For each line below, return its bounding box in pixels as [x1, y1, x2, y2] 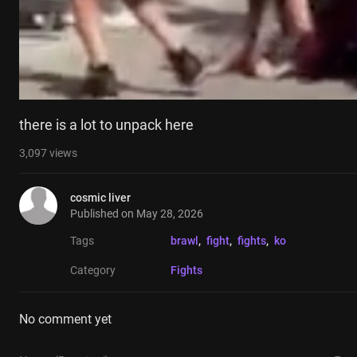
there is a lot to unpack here [19, 116, 194, 134]
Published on [70, 207, 136, 221]
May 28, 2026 [136, 207, 203, 221]
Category [70, 264, 116, 277]
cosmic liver [70, 191, 131, 205]
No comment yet [19, 312, 112, 328]
